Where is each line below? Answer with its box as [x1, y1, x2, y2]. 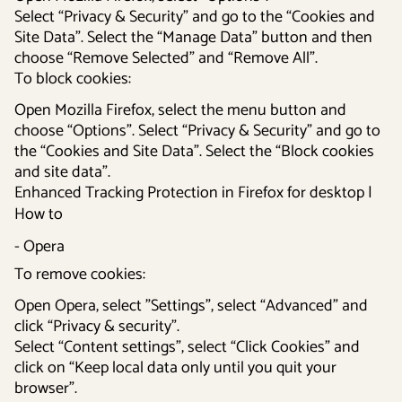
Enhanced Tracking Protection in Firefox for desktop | [14, 179, 372, 206]
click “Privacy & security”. [14, 313, 179, 340]
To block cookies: [14, 66, 131, 92]
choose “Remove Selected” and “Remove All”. [14, 45, 318, 72]
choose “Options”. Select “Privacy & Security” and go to [14, 118, 380, 144]
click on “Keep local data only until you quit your [14, 354, 336, 381]
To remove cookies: [14, 261, 145, 288]
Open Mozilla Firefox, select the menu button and [14, 97, 346, 124]
